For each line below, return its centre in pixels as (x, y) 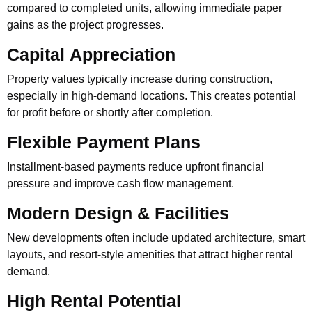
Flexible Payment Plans (104, 142)
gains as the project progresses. (85, 25)
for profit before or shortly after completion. (110, 112)
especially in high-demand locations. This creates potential (151, 96)
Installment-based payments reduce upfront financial (135, 167)
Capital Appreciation (91, 55)
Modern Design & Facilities (118, 213)
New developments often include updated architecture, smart (156, 238)
